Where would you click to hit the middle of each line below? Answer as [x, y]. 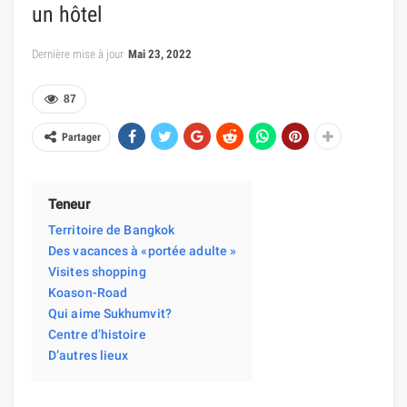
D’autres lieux [89, 355]
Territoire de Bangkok [112, 229]
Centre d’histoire [97, 334]
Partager [81, 137]
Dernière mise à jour [79, 54]
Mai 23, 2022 [160, 54]
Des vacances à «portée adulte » [143, 250]
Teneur [69, 204]
